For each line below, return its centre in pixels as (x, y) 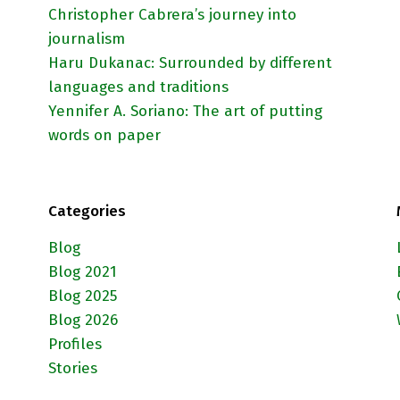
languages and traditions (138, 87)
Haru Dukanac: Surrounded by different (190, 63)
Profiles (75, 345)
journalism (87, 39)
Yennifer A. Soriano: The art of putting (185, 112)
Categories (87, 212)
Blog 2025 (83, 296)
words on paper (104, 136)
